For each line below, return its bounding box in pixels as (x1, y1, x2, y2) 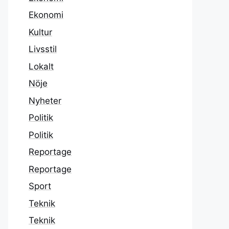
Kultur (29, 27, 52, 37)
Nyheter (29, 95, 61, 106)
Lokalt (29, 61, 54, 72)
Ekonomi (29, 10, 63, 20)
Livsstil (29, 44, 57, 55)
